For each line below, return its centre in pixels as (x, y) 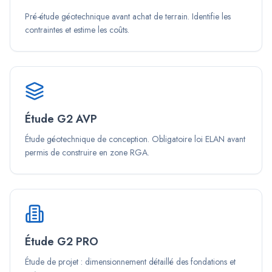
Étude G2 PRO (62, 242)
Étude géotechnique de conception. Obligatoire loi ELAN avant (135, 139)
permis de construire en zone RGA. (87, 152)
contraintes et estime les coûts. (77, 30)
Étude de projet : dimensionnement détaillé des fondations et (130, 262)
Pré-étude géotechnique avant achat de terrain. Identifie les (128, 16)
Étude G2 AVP (61, 119)
